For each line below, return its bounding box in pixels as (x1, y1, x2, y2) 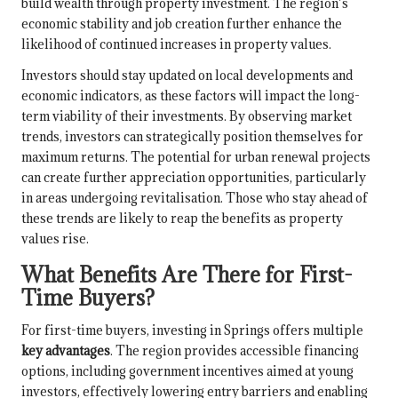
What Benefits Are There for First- (21, 261, 353, 289)
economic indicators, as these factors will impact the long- (21, 87, 360, 105)
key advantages (21, 342, 110, 360)
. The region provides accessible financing (110, 342, 359, 360)
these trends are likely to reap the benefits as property (21, 210, 343, 227)
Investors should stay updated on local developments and (21, 67, 353, 84)
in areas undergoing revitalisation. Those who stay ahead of (21, 189, 368, 207)
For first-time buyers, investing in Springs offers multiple (21, 322, 363, 339)
